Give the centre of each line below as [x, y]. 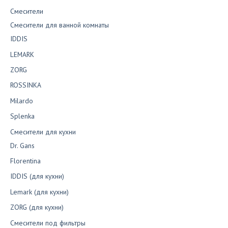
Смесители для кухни [43, 132]
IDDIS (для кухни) [37, 176]
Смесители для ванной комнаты [60, 25]
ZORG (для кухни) [37, 207]
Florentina [25, 161]
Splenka [22, 116]
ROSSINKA [26, 85]
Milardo [22, 101]
